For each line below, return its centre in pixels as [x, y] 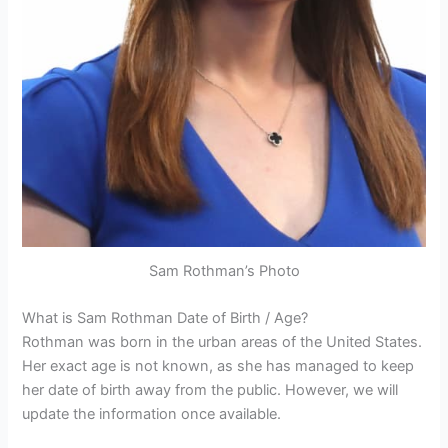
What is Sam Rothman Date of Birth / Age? [165, 318]
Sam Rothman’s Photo [224, 271]
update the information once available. [152, 414]
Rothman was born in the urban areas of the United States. [222, 342]
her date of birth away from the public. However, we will [210, 390]
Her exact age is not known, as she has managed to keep [218, 366]
